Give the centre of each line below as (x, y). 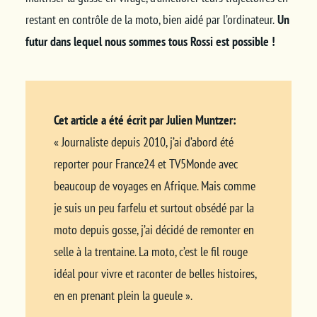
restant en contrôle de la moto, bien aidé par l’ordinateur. (150, 19)
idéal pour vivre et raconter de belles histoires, (155, 273)
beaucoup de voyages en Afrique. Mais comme (154, 185)
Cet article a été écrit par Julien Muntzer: (145, 120)
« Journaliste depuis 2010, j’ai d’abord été (143, 142)
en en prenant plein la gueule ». (123, 295)
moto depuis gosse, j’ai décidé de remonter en (154, 229)
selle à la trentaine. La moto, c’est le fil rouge (150, 251)
